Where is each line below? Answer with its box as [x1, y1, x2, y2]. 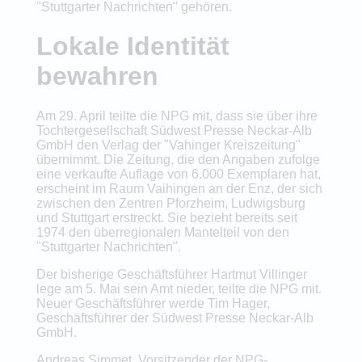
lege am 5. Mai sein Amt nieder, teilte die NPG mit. [36, 281, 322, 296]
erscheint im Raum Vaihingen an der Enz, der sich [36, 181, 322, 196]
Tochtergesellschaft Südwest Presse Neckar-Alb [36, 123, 312, 137]
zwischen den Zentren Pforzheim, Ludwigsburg [36, 196, 305, 210]
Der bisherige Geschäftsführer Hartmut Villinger [36, 267, 307, 281]
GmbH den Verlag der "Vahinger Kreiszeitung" [36, 137, 301, 152]
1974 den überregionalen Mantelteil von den [36, 225, 289, 239]
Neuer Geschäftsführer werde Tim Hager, [36, 296, 270, 310]
